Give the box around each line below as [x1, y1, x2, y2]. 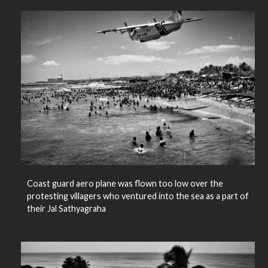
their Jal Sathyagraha [26, 203, 106, 214]
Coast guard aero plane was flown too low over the [26, 178, 223, 188]
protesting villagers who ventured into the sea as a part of [26, 190, 249, 201]
